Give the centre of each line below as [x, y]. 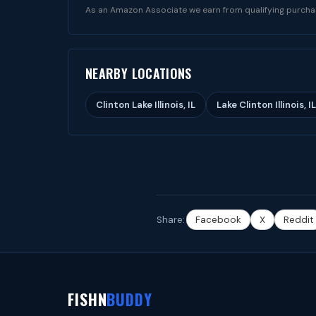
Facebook [218, 220]
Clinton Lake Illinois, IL [146, 105]
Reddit [299, 220]
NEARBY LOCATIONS [139, 73]
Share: [171, 220]
